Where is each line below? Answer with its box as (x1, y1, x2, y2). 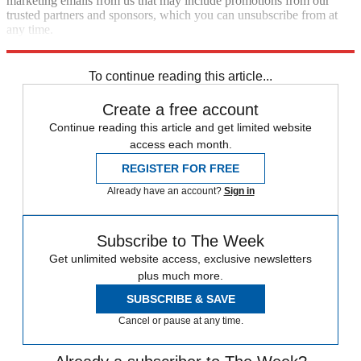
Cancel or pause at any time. (118, 315, 243, 327)
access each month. (129, 138, 232, 151)
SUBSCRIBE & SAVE (126, 293, 235, 306)
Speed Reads (44, 52, 113, 66)
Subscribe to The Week (97, 232, 264, 251)
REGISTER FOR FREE (122, 162, 239, 176)
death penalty (113, 52, 180, 66)
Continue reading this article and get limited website (49, 121, 312, 135)
